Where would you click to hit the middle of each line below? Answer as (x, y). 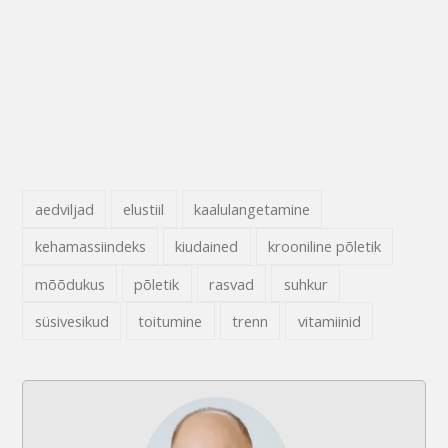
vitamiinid (329, 321)
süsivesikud (71, 321)
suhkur (305, 283)
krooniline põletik (325, 246)
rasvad (232, 283)
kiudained (207, 246)
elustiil (144, 209)
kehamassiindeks (90, 246)
